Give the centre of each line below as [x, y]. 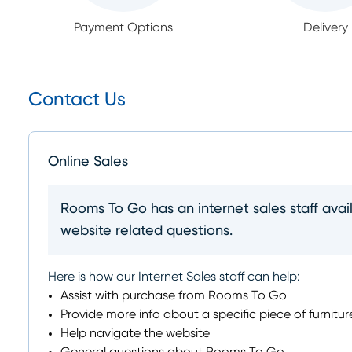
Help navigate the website [135, 333]
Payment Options [123, 27]
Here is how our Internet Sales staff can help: [174, 277]
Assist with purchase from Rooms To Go [174, 295]
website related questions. [147, 231]
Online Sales [88, 162]
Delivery [325, 27]
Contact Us [77, 100]
